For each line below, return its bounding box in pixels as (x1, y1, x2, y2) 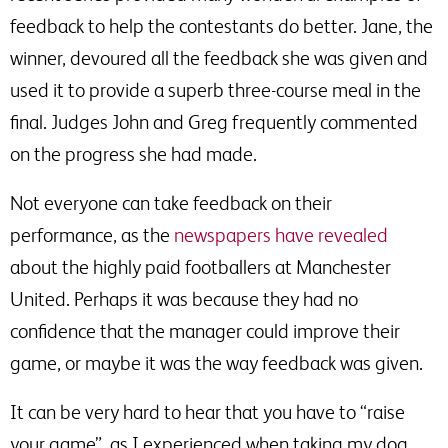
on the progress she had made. (10, 143, 257, 165)
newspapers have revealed (174, 224, 388, 246)
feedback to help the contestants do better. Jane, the (10, 15, 433, 37)
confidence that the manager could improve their (10, 320, 400, 342)
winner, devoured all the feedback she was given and (10, 47, 428, 69)
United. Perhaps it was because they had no (10, 288, 358, 310)
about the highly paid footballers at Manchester (10, 256, 391, 278)
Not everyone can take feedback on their (10, 192, 332, 214)
